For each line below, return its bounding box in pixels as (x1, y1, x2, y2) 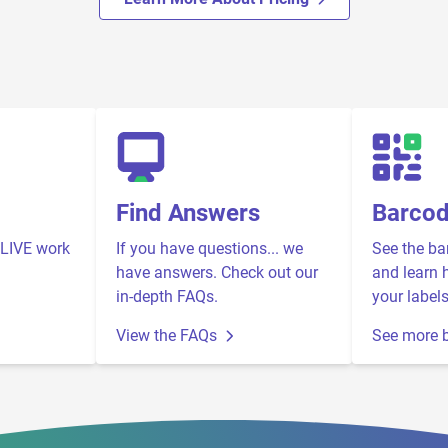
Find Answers (116, 199, 260, 227)
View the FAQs (116, 326, 217, 345)
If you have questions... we (116, 239, 303, 258)
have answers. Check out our (116, 263, 318, 282)
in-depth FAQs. (116, 287, 218, 306)
